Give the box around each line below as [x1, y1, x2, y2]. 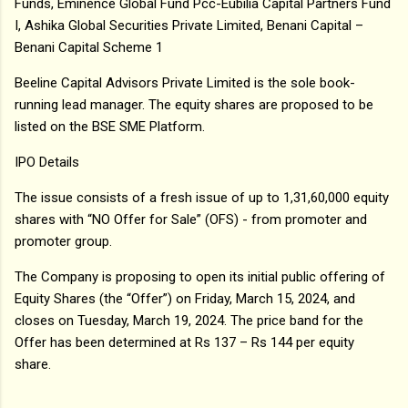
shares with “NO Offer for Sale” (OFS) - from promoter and [15, 210, 367, 228]
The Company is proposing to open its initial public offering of [15, 268, 385, 285]
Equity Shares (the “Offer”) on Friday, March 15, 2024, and [15, 290, 355, 307]
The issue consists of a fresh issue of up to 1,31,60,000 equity [15, 189, 389, 206]
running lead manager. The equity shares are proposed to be [15, 96, 373, 113]
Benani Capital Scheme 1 [15, 38, 163, 56]
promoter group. [15, 232, 116, 250]
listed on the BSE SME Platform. [15, 117, 205, 135]
